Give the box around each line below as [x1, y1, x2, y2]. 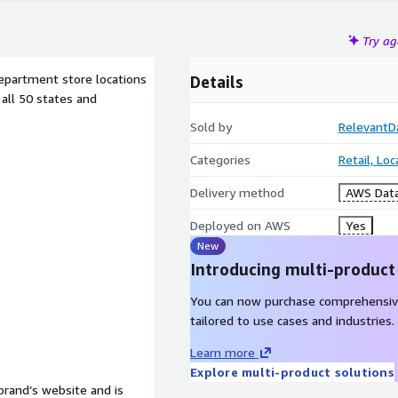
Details [190, 72, 243, 92]
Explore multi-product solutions [190, 364, 394, 379]
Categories [190, 152, 251, 167]
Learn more [190, 345, 255, 360]
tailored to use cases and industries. [190, 313, 394, 328]
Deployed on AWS [190, 218, 291, 233]
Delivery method [190, 185, 284, 200]
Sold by [190, 119, 232, 134]
